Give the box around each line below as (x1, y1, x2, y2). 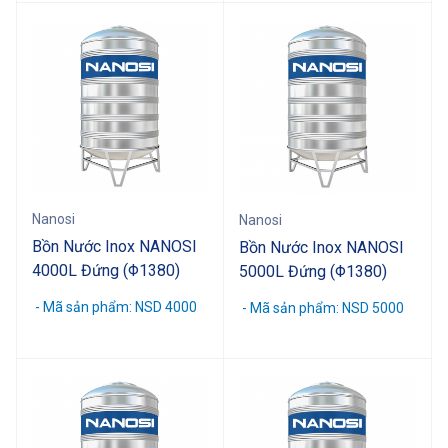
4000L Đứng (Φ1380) (32, 260, 180, 280)
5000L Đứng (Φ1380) (239, 261, 387, 281)
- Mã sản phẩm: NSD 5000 (239, 299, 404, 316)
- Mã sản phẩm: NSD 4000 (32, 298, 197, 315)
